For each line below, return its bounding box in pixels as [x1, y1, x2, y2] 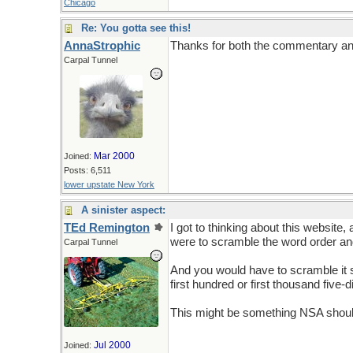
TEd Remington [64, 221, 150, 234]
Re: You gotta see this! [81, 22, 191, 34]
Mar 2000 [94, 150, 135, 162]
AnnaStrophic [64, 39, 140, 52]
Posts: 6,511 [64, 165, 111, 175]
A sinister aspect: [81, 204, 165, 216]
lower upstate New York [64, 180, 154, 189]
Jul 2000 [94, 339, 131, 351]
